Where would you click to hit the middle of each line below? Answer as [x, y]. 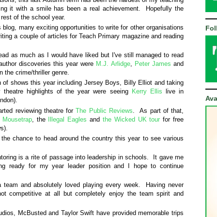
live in [173, 92]
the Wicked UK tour [131, 119]
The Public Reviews [104, 110]
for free [172, 119]
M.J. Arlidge [113, 64]
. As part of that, [158, 110]
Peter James [153, 64]
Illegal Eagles [68, 119]
